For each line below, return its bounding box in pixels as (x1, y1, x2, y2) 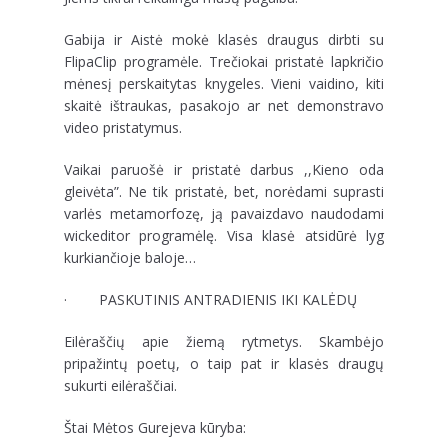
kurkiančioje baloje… (64, 248, 196, 267)
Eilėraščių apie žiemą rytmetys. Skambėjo (64, 332, 384, 351)
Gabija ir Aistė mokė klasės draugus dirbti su (64, 30, 384, 49)
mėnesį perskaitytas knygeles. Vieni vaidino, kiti (64, 74, 384, 93)
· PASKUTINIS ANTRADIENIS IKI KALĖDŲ (64, 290, 357, 309)
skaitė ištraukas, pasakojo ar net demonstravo (64, 96, 384, 115)
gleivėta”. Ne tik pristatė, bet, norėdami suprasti (64, 182, 384, 201)
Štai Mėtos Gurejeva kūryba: (64, 418, 246, 437)
